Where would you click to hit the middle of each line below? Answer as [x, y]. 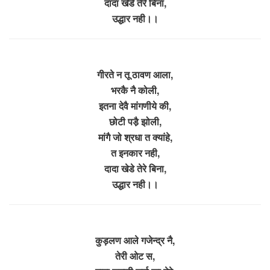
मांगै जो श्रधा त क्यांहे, [135, 137]
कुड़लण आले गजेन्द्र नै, [135, 240]
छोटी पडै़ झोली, [135, 121]
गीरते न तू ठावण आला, [135, 74]
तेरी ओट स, [135, 256]
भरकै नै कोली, [135, 90]
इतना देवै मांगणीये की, [135, 105]
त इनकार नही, [135, 152]
